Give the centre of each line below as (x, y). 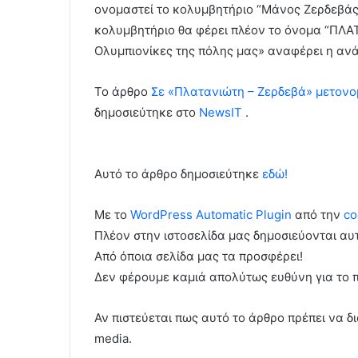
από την (318, 215)
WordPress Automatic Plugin (211, 215)
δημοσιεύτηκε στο (147, 113)
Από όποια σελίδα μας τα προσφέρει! (199, 257)
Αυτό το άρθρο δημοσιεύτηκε (178, 174)
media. (113, 339)
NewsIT (221, 113)
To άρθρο (123, 92)
